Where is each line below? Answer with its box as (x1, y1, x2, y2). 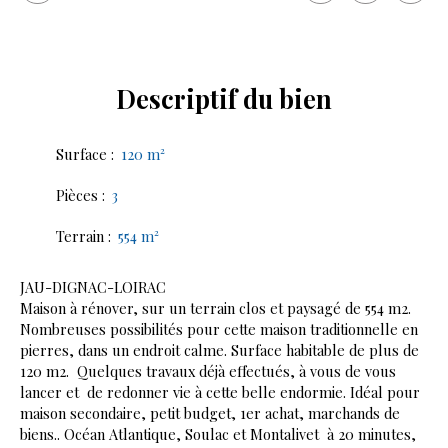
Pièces (56, 185, 98, 206)
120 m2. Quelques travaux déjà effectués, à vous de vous (20, 361, 396, 382)
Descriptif (116, 82, 237, 116)
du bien (237, 82, 332, 116)
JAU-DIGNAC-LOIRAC (20, 277, 166, 298)
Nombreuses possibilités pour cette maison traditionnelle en (20, 319, 418, 340)
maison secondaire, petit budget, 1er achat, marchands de (20, 403, 400, 424)
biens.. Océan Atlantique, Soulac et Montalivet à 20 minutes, (20, 424, 416, 445)
